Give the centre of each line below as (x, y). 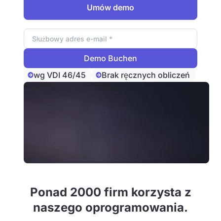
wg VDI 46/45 (60, 75)
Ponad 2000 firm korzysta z (110, 192)
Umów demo (110, 7)
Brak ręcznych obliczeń (146, 75)
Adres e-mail (45, 24)
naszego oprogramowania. (110, 207)
